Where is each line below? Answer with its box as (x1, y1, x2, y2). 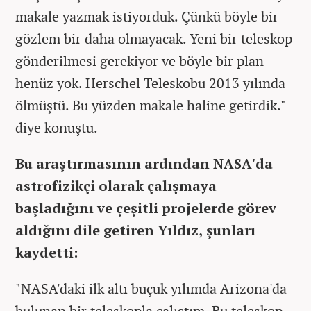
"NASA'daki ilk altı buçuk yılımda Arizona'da (15, 278, 287, 298)
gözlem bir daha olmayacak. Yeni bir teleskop (15, 28, 292, 48)
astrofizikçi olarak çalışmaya (15, 176, 217, 195)
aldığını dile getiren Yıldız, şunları (15, 220, 255, 239)
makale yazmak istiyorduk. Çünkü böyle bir (15, 6, 278, 26)
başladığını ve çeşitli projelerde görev (15, 198, 276, 217)
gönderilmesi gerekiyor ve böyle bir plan (15, 51, 264, 70)
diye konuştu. (15, 117, 98, 137)
